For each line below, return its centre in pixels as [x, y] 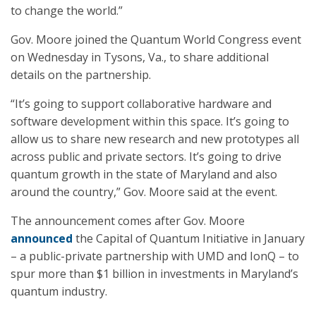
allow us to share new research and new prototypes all [155, 139]
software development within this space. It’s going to [150, 121]
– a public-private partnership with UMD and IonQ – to [155, 256]
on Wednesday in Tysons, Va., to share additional [140, 57]
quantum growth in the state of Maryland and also [144, 174]
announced [42, 238]
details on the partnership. [81, 75]
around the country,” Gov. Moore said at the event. [144, 192]
